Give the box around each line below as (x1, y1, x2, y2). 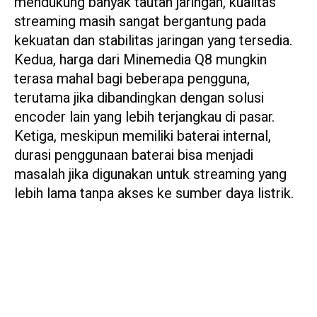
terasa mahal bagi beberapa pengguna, (14, 69, 250, 90)
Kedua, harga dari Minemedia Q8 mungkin (14, 50, 267, 71)
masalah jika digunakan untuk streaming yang (14, 164, 287, 185)
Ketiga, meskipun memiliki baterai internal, (14, 126, 271, 147)
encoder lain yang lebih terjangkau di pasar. (14, 107, 275, 128)
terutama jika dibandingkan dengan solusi (14, 88, 264, 109)
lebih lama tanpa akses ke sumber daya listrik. (14, 183, 294, 204)
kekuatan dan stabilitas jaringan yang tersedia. (14, 30, 292, 52)
